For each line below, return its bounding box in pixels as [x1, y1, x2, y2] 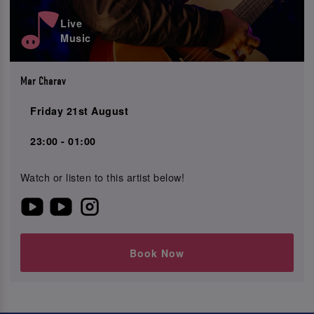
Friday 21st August [30, 104, 129, 118]
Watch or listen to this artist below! [20, 169, 185, 184]
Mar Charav [20, 73, 66, 88]
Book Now [130, 245, 184, 260]
